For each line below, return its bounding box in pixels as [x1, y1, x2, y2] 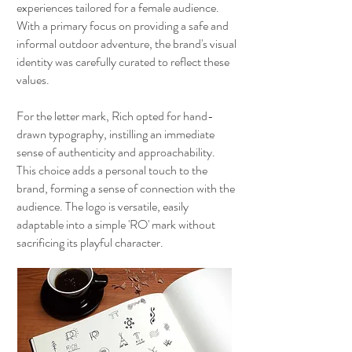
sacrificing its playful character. [16, 233, 163, 251]
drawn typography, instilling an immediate [16, 125, 214, 143]
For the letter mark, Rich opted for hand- [16, 107, 214, 125]
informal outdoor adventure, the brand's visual [16, 35, 236, 53]
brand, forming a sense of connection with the [16, 179, 235, 197]
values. [16, 71, 49, 89]
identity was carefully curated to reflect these [16, 53, 229, 71]
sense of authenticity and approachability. [16, 143, 215, 161]
